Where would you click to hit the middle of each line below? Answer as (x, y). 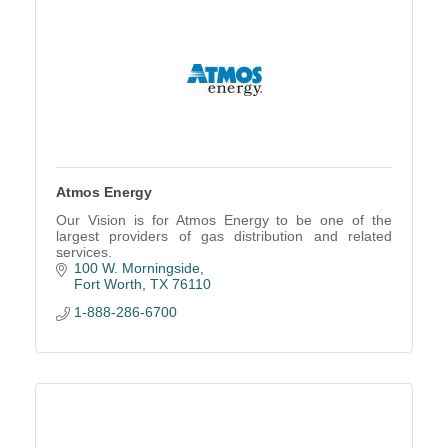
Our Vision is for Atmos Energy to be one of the (224, 220)
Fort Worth (107, 284)
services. (84, 252)
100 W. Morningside (136, 268)
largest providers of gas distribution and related (224, 236)
